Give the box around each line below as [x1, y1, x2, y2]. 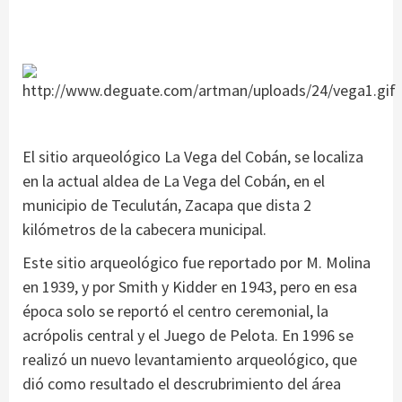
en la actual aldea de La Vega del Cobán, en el [22, 170, 325, 192]
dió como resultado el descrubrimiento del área [22, 373, 341, 395]
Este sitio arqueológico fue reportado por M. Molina [22, 252, 371, 274]
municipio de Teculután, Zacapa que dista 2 [22, 195, 311, 216]
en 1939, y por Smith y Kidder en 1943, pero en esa [22, 276, 357, 298]
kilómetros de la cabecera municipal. [22, 219, 267, 240]
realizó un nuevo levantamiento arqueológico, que [22, 349, 357, 371]
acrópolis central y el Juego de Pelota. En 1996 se [22, 325, 354, 346]
